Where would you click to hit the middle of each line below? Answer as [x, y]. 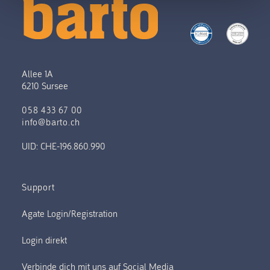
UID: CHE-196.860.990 [64, 146]
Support [38, 187]
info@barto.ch [51, 122]
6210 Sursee [45, 86]
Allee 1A [37, 74]
